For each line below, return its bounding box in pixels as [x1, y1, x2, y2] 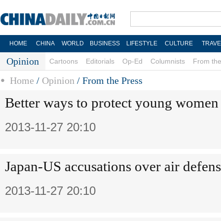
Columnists [150, 57, 185, 65]
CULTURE [164, 40, 193, 47]
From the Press [82, 75, 143, 86]
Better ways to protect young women [5, 95, 219, 110]
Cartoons [49, 57, 78, 65]
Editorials [86, 57, 114, 65]
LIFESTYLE [126, 40, 157, 47]
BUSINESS [89, 40, 120, 47]
